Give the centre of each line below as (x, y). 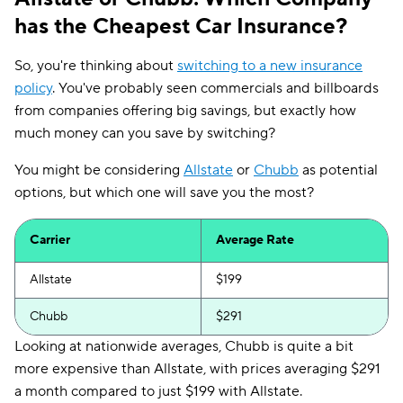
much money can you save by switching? (145, 133)
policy (33, 88)
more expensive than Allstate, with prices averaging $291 (197, 369)
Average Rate (255, 240)
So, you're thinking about (96, 66)
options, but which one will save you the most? (164, 193)
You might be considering (99, 170)
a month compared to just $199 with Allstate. (158, 391)
